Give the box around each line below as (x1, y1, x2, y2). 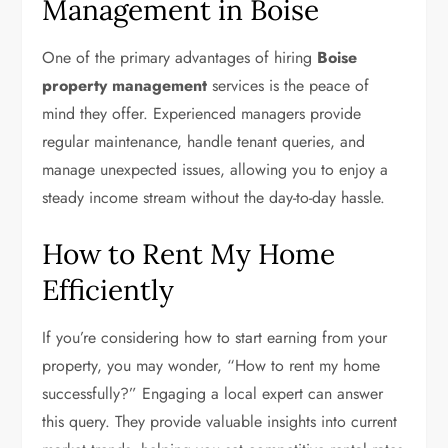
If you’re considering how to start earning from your (42, 326, 388, 349)
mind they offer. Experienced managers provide (42, 102, 362, 125)
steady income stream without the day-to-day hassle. (42, 186, 386, 209)
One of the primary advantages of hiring (42, 46, 318, 69)
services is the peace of (207, 74, 370, 97)
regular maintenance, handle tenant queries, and (42, 130, 366, 153)
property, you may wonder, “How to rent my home (42, 354, 381, 377)
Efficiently (42, 272, 175, 308)
